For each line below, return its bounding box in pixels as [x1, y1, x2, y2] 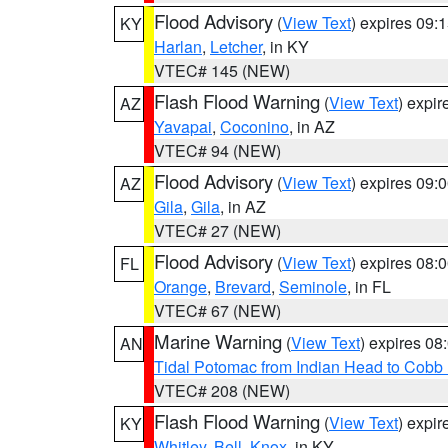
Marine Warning [154, 328, 282, 354]
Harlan [154, 35, 202, 58]
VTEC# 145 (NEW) [154, 59, 290, 82]
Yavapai [154, 115, 212, 138]
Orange [154, 275, 207, 298]
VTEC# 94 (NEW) [154, 139, 281, 162]
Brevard [215, 275, 271, 298]
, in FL [347, 275, 391, 298]
